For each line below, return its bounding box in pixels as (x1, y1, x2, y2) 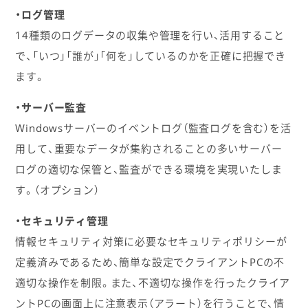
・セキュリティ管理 (15, 214, 109, 228)
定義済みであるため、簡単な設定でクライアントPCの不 (15, 255, 285, 269)
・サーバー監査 (15, 100, 87, 115)
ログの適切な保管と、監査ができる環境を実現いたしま (15, 162, 283, 177)
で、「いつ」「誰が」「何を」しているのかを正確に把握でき (15, 49, 286, 63)
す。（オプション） (15, 183, 100, 197)
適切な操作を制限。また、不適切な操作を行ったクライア (15, 276, 291, 290)
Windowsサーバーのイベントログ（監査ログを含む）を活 (15, 121, 291, 135)
